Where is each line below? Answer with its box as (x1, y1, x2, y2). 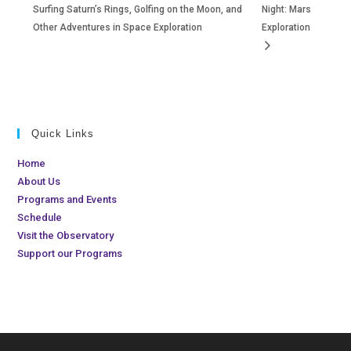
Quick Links (31, 128, 95, 140)
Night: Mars (261, 3, 311, 15)
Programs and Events (17, 194, 118, 206)
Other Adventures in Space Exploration (33, 22, 203, 34)
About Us (17, 175, 61, 188)
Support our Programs (17, 248, 123, 260)
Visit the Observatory (17, 230, 114, 242)
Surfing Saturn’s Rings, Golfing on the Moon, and (33, 3, 243, 15)
